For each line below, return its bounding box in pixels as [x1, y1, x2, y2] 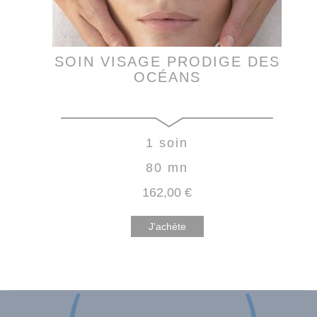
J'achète [148, 220, 186, 232]
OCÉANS [133, 69, 201, 85]
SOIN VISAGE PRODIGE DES [54, 53, 280, 69]
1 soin [146, 135, 188, 150]
